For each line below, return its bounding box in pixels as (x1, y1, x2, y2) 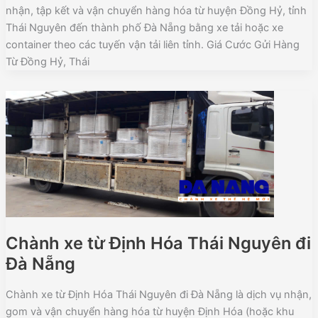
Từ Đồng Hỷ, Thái (5, 55, 89, 68)
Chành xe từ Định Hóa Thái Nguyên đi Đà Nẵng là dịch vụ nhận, (5, 287, 312, 301)
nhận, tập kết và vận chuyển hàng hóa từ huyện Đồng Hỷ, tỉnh (5, 4, 307, 17)
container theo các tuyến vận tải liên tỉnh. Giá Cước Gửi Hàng (5, 38, 300, 51)
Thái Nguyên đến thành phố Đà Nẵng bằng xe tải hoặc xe (5, 21, 283, 34)
